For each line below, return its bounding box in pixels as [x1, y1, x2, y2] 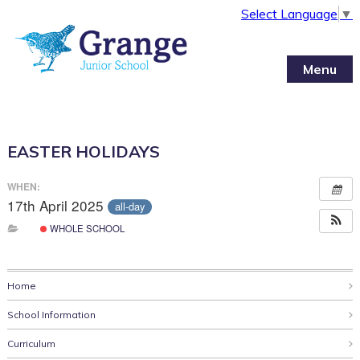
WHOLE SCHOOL [47, 222, 125, 235]
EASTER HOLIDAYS [6, 141, 160, 162]
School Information [6, 309, 96, 321]
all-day [114, 198, 145, 215]
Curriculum [6, 337, 55, 350]
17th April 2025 [6, 194, 108, 215]
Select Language [241, 5, 338, 22]
